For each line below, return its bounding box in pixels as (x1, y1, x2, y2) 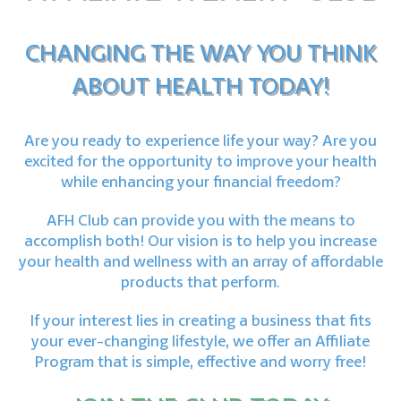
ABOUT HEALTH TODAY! (72, 76, 329, 100)
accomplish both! (24, 235, 148, 251)
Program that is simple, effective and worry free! (35, 355, 366, 371)
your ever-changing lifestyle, (31, 335, 233, 351)
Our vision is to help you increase (148, 235, 377, 251)
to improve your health (217, 155, 377, 171)
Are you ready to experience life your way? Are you (24, 134, 377, 150)
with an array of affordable (195, 255, 383, 271)
